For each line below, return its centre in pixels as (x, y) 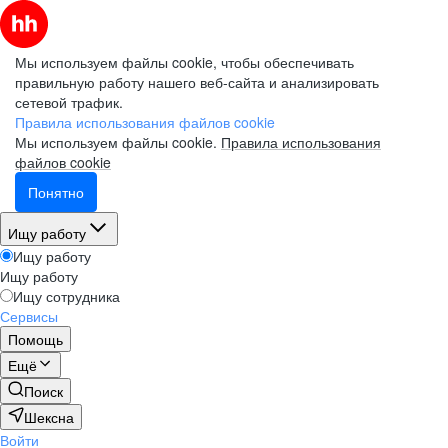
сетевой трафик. (69, 102)
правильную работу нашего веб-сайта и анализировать (197, 82)
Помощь (35, 339)
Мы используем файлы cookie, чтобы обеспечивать (184, 62)
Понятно (56, 192)
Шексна (49, 417)
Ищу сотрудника (66, 296)
